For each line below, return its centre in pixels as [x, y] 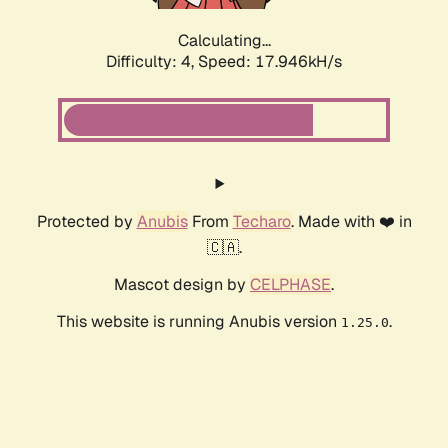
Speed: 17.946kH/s [270, 62]
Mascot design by [182, 285]
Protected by [86, 222]
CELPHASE [290, 285]
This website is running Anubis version [198, 322]
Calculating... [224, 41]
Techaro [261, 222]
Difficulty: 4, [152, 62]
